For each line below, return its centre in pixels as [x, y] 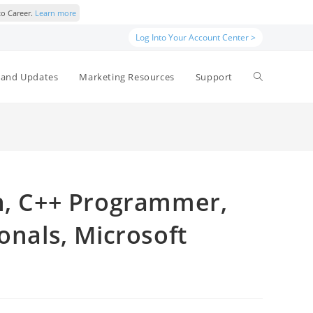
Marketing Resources [127, 77]
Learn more [55, 13]
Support [214, 77]
